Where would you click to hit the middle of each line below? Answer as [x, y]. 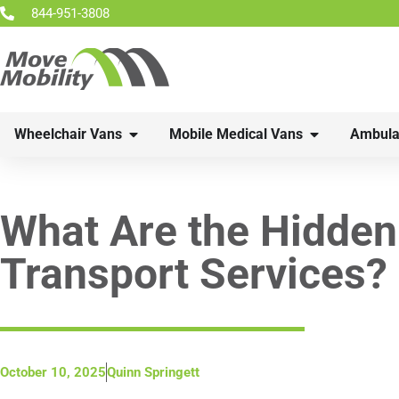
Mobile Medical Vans [236, 134]
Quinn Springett [153, 372]
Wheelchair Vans [68, 134]
